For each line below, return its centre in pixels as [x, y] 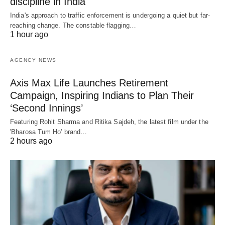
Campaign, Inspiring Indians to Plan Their [102, 95]
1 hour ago [29, 34]
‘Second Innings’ [46, 108]
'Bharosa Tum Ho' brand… [49, 132]
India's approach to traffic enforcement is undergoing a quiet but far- [110, 15]
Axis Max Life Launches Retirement [89, 83]
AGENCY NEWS [33, 60]
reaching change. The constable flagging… [73, 25]
